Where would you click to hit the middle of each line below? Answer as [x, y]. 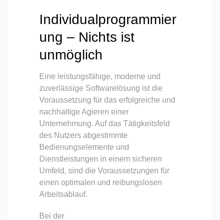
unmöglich [71, 55]
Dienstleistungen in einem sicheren [101, 159]
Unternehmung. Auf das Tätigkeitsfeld [105, 123]
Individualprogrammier [108, 19]
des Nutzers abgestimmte [83, 135]
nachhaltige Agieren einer [84, 111]
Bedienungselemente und [84, 147]
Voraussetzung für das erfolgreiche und [107, 100]
